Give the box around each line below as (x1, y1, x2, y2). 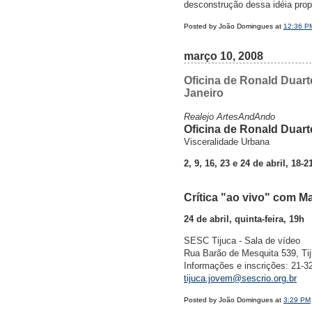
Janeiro (184, 87, 224, 100)
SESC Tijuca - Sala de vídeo (184, 235, 300, 247)
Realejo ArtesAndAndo (184, 111, 275, 123)
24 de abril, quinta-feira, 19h (184, 214, 304, 225)
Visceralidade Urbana (184, 136, 270, 148)
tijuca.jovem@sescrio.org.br (184, 273, 297, 284)
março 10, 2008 (184, 50, 263, 63)
